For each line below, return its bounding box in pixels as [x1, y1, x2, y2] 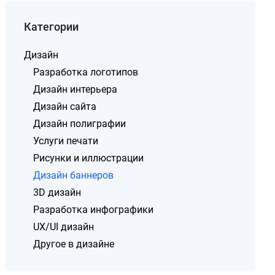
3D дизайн [33, 187, 82, 198]
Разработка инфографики [33, 204, 154, 215]
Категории [24, 20, 79, 33]
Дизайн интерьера [33, 83, 118, 95]
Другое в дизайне [33, 238, 115, 250]
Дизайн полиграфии [33, 118, 126, 130]
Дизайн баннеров [33, 169, 114, 181]
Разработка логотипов [33, 66, 139, 78]
